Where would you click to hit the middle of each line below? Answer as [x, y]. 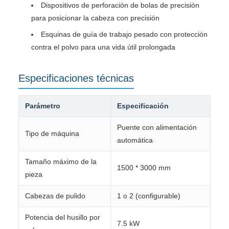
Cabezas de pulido [55, 196]
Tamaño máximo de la [61, 161]
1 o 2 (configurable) [149, 196]
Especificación [143, 106]
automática [135, 140]
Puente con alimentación [157, 127]
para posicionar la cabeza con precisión [95, 18]
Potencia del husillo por [63, 217]
